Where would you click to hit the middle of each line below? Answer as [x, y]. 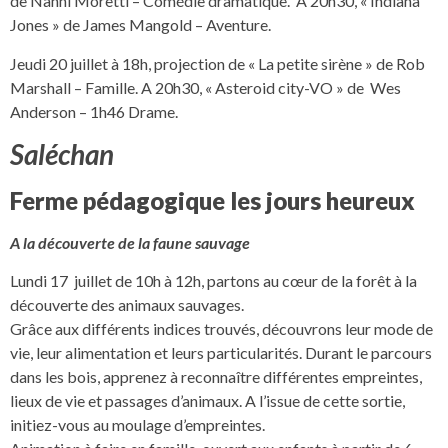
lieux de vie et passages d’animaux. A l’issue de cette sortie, [207, 401]
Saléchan [62, 153]
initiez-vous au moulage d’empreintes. [137, 425]
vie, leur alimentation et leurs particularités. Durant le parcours [221, 353]
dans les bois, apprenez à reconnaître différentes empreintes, [216, 377]
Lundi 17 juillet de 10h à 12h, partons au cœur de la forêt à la [213, 281]
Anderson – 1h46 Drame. [94, 111]
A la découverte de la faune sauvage [130, 242]
